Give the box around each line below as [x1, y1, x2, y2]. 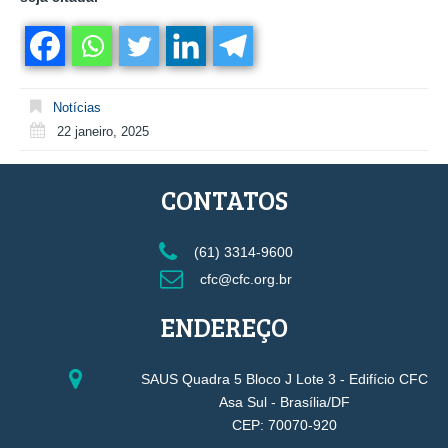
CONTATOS [160, 182, 288, 218]
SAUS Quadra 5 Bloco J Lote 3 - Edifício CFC [141, 370, 428, 387]
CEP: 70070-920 [232, 416, 337, 433]
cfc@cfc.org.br [195, 270, 292, 287]
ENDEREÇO [160, 309, 288, 345]
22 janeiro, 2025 [57, 123, 149, 139]
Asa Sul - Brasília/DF [219, 393, 350, 410]
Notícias [53, 99, 101, 115]
